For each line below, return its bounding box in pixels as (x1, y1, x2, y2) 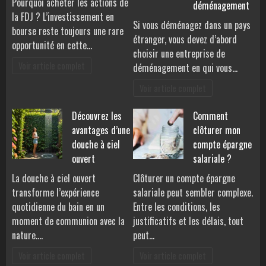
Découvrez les (72, 109, 122, 123)
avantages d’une (72, 123, 130, 138)
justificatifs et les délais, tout (133, 214, 243, 229)
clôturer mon (193, 123, 240, 138)
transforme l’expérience (12, 185, 99, 200)
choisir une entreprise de (133, 46, 225, 61)
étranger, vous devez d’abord (133, 32, 237, 47)
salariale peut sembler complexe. (133, 185, 253, 200)
